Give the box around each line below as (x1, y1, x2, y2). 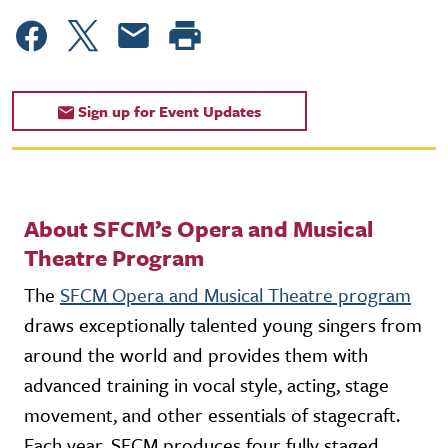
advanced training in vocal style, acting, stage (24, 370, 389, 398)
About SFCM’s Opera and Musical (24, 211, 373, 245)
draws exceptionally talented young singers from (24, 310, 422, 338)
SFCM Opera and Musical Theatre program (60, 280, 411, 308)
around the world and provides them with (24, 340, 368, 368)
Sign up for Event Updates (78, 99, 261, 122)
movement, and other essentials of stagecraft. (24, 400, 400, 428)
